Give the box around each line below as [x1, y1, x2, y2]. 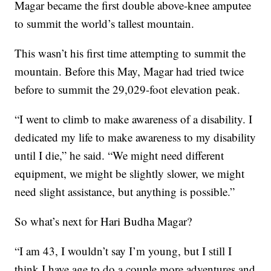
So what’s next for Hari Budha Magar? [15, 214, 192, 229]
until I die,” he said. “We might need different [15, 148, 224, 163]
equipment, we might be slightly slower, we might [15, 166, 245, 181]
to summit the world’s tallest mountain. [15, 16, 195, 31]
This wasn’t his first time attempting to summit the [15, 45, 246, 61]
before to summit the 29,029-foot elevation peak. [15, 82, 241, 97]
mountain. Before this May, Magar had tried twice [15, 64, 244, 79]
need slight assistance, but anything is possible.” [15, 184, 235, 200]
